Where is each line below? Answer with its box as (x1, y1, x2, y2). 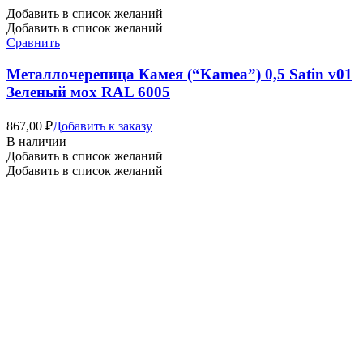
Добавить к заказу (53, 118, 152, 133)
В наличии (6, 134, 66, 148)
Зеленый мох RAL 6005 (6, 83, 170, 100)
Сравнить (6, 36, 60, 50)
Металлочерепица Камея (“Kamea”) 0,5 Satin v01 (6, 65, 352, 83)
